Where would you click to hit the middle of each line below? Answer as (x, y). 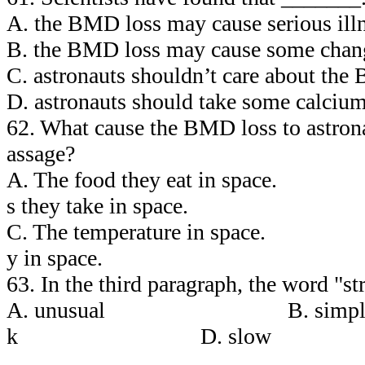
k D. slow (139, 336)
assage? (41, 153)
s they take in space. (97, 205)
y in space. (55, 257)
